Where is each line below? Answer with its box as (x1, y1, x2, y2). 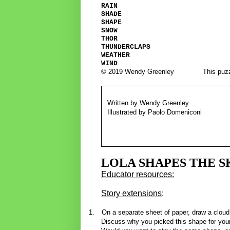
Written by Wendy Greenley (107, 99, 189, 107)
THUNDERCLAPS (101, 43, 150, 51)
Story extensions (101, 189, 162, 198)
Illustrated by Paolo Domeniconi (107, 108, 202, 116)
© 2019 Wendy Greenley (101, 68, 174, 76)
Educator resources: (101, 170, 174, 179)
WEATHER (101, 51, 130, 60)
